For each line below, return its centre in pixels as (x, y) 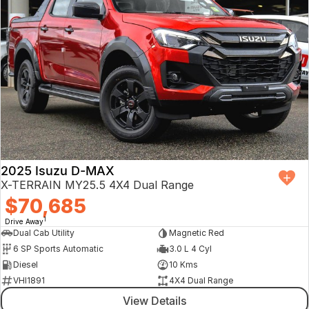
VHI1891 (29, 281)
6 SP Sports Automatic (58, 249)
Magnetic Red (196, 233)
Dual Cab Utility (44, 233)
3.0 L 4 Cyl (190, 249)
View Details (154, 300)
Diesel (26, 265)
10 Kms (183, 265)
